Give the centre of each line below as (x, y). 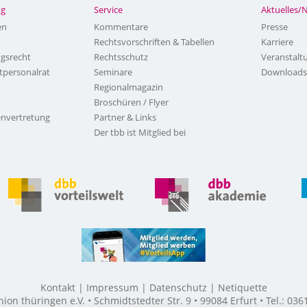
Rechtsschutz (121, 57)
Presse (274, 27)
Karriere (277, 42)
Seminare (113, 72)
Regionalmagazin (128, 87)
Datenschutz (178, 287)
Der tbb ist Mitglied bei (139, 132)
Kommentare (121, 27)
